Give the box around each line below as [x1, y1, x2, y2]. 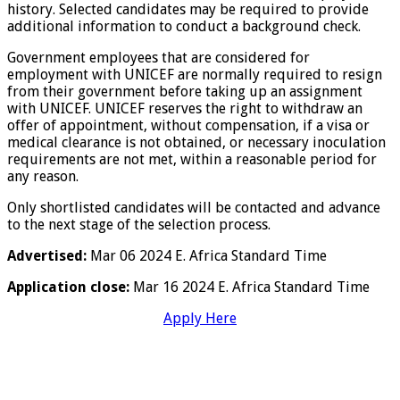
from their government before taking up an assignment [7, 82, 362, 100]
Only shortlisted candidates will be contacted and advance [7, 198, 380, 216]
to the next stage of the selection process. [7, 215, 271, 233]
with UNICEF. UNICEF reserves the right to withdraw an [7, 99, 362, 117]
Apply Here [163, 309, 237, 327]
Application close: [7, 278, 129, 296]
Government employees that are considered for [7, 48, 310, 66]
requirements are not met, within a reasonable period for [7, 150, 377, 168]
